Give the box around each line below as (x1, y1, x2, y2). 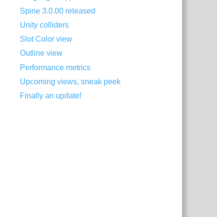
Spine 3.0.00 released (20, 7, 96, 15)
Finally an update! (20, 91, 82, 100)
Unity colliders (20, 21, 69, 30)
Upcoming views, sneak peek (20, 77, 121, 86)
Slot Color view (20, 35, 73, 44)
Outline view (20, 49, 63, 58)
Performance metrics (20, 63, 91, 72)
